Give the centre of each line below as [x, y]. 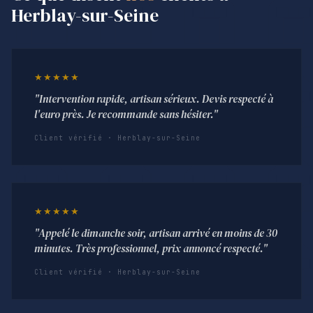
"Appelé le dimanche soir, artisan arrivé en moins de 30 [156, 233]
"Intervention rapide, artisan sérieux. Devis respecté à [154, 99]
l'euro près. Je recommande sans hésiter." [126, 115]
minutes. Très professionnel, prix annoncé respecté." [151, 248]
